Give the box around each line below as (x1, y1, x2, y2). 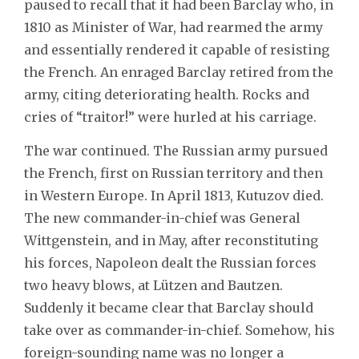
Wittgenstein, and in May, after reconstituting (24, 232, 318, 248)
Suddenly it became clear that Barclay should (24, 299, 313, 316)
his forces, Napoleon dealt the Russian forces (24, 254, 317, 271)
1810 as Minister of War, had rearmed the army (24, 18, 323, 35)
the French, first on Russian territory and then (24, 164, 323, 181)
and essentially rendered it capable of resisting (24, 41, 329, 58)
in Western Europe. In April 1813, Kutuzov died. (24, 187, 324, 204)
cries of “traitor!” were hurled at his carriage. (24, 108, 320, 125)
